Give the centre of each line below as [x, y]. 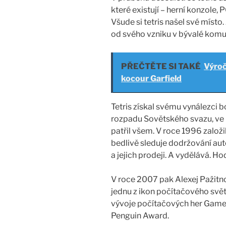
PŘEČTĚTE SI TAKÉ [161, 66]
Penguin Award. [140, 215]
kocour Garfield [151, 78]
